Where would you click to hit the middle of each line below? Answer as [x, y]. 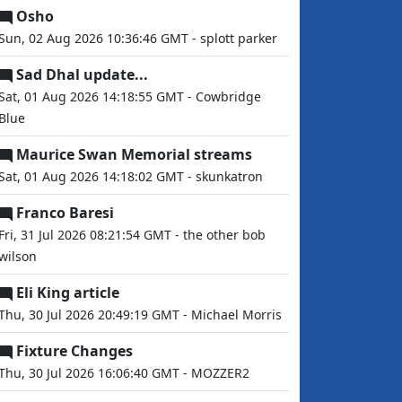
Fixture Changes [74, 351]
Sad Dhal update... [82, 74]
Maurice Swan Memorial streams [134, 154]
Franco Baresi [65, 213]
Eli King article [68, 293]
